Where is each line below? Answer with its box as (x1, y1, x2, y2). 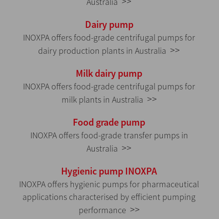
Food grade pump (73, 116, 145, 129)
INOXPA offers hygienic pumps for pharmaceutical (19, 178, 199, 190)
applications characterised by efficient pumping (22, 191, 196, 203)
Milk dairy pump (76, 67, 142, 80)
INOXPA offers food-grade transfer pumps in (30, 130, 188, 141)
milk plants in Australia (61, 94, 147, 106)
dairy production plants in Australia (38, 45, 170, 57)
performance (78, 204, 130, 216)
